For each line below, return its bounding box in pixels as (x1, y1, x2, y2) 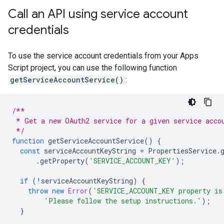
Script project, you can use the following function (8, 63, 177, 72)
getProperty (40, 156, 84, 165)
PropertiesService (148, 146, 216, 155)
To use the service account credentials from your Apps (8, 51, 198, 60)
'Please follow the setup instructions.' (44, 196, 201, 205)
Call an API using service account (8, 6, 188, 21)
